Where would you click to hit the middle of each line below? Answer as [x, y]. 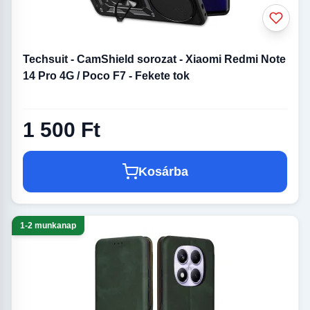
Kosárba [163, 172]
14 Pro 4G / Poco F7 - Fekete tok [106, 76]
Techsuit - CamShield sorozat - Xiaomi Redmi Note [154, 60]
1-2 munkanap [48, 226]
